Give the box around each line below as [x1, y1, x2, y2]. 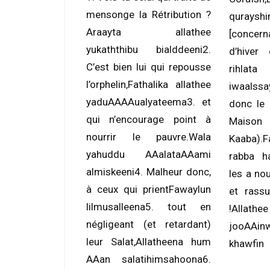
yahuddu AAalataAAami [86, 148, 212, 160]
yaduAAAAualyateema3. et [86, 96, 212, 108]
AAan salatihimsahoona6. [86, 253, 212, 265]
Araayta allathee [86, 26, 212, 38]
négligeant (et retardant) [86, 218, 212, 230]
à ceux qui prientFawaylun [86, 183, 212, 195]
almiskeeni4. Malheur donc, [86, 166, 212, 178]
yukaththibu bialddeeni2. [86, 43, 212, 55]
